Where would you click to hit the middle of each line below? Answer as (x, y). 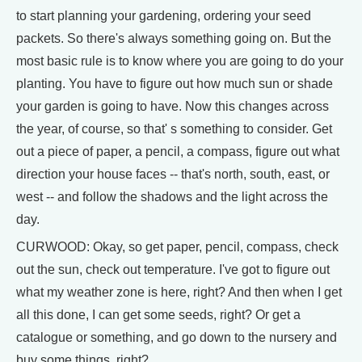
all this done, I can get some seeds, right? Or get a (158, 315)
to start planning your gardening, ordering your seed (164, 16)
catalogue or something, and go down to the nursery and (177, 337)
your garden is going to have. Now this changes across (173, 106)
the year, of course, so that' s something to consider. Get (174, 129)
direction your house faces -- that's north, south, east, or (173, 174)
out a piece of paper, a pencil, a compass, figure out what (178, 152)
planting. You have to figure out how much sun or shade (175, 84)
